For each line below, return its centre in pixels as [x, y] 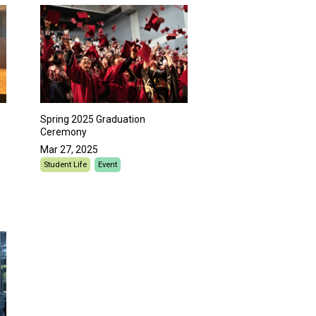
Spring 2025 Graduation [93, 120]
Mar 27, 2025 [69, 150]
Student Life [65, 165]
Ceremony [63, 132]
